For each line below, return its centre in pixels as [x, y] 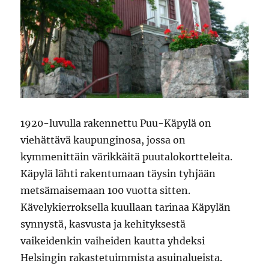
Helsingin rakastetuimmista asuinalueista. [122, 257]
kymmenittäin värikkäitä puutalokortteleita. [127, 156]
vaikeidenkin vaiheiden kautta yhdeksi [113, 240]
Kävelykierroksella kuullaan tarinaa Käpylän [126, 207]
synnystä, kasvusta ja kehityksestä [103, 224]
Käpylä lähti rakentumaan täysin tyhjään [118, 173]
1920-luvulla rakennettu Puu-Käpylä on [116, 123]
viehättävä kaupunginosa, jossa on [103, 140]
